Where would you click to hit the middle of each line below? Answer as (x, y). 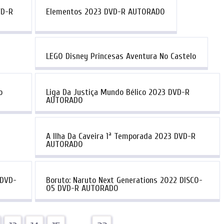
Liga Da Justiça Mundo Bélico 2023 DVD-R (117, 92)
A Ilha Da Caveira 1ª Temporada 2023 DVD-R (120, 136)
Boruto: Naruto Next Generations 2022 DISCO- (124, 180)
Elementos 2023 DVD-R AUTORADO (105, 12)
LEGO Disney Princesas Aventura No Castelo (121, 56)
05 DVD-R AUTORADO (82, 188)
